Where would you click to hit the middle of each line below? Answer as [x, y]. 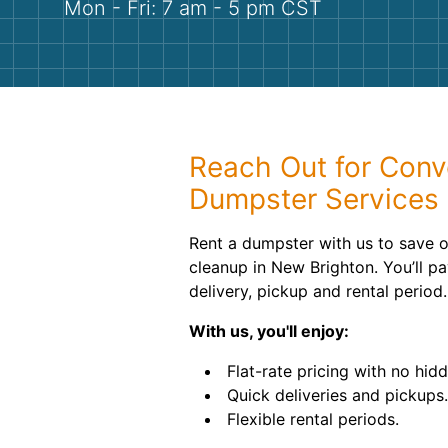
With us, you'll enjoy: [269, 331]
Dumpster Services [314, 199]
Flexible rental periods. [313, 419]
